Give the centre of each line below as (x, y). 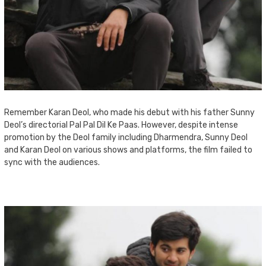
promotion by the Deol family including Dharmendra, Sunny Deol (126, 137)
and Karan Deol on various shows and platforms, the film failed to (128, 150)
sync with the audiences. (52, 162)
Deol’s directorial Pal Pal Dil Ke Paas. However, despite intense (121, 125)
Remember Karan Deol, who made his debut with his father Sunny (129, 113)
